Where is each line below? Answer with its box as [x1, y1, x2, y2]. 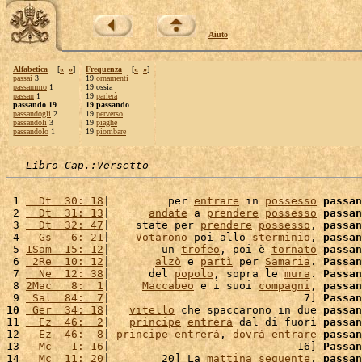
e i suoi [194, 280, 259, 292]
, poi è [220, 243, 271, 255]
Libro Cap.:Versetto [26, 159, 149, 171]
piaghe [96, 118, 117, 127]
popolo [175, 267, 213, 280]
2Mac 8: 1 [26, 280, 103, 292]
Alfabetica [13, 65, 48, 74]
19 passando [86, 100, 129, 109]
